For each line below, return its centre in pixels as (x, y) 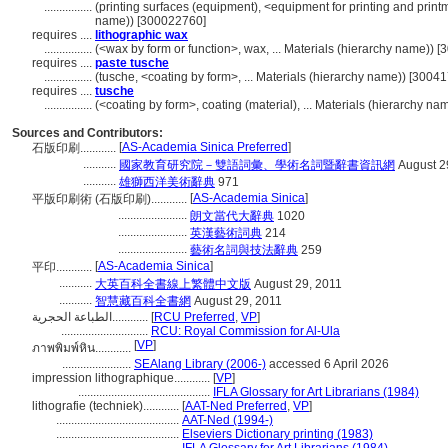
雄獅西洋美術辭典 (167, 182)
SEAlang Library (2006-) (200, 364)
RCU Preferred (194, 317)
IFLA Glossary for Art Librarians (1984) (316, 392)
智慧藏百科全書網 (143, 301)
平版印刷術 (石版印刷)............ (111, 199)
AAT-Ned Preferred (236, 406)
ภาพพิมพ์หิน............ (83, 348)
